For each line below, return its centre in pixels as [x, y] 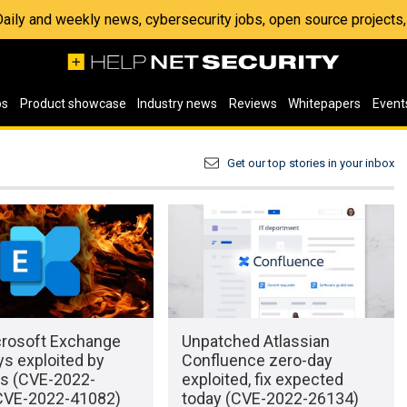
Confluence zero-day [257, 360]
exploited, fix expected [262, 379]
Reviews [253, 104]
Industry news [178, 104]
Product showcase [73, 104]
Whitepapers [325, 104]
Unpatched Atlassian [255, 341]
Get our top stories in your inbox [311, 163]
